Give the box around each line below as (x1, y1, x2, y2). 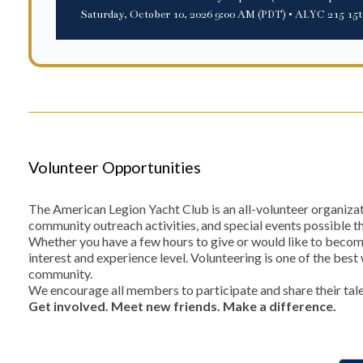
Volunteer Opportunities (28, 157, 201, 177)
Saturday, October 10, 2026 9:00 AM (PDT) (80, 7, 286, 21)
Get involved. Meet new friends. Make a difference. (28, 297, 336, 314)
